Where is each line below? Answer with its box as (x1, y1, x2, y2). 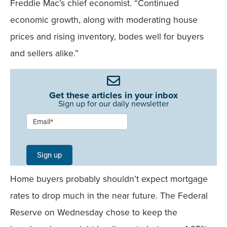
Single (26, 141, 51, 152)
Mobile (26, 175, 53, 185)
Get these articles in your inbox (49, 89, 178, 102)
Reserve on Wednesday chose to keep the (10, 206, 177, 219)
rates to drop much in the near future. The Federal (10, 189, 208, 203)
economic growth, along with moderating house (10, 13, 198, 27)
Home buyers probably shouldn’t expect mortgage (10, 172, 208, 186)
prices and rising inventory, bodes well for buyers (10, 30, 204, 44)
